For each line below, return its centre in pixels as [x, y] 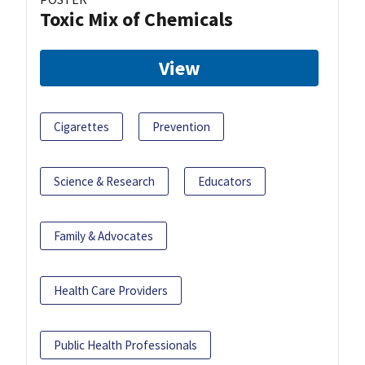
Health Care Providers [111, 290]
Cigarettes [81, 126]
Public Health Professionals [125, 345]
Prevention [181, 126]
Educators [225, 181]
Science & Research [104, 181]
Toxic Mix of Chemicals [136, 19]
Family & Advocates [103, 235]
